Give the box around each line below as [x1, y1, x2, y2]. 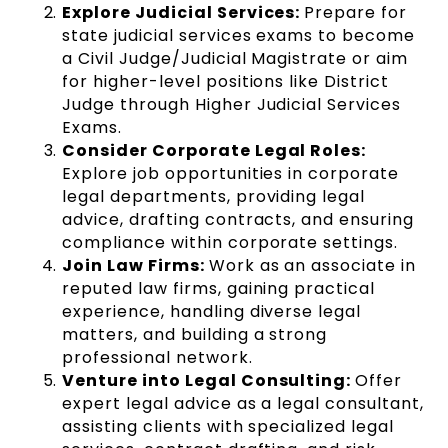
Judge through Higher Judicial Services [62, 93, 401, 117]
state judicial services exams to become [62, 24, 415, 48]
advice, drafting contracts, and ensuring [62, 208, 414, 232]
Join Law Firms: [62, 254, 209, 278]
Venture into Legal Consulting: [62, 369, 356, 393]
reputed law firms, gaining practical [62, 277, 375, 301]
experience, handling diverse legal [62, 300, 362, 324]
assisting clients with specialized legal [62, 415, 394, 439]
